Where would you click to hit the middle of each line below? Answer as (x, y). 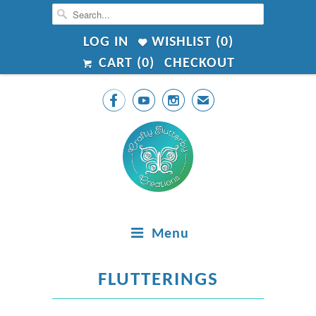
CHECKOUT (199, 63)
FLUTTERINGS (158, 280)
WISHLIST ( (184, 42)
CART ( (118, 63)
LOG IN (105, 42)
